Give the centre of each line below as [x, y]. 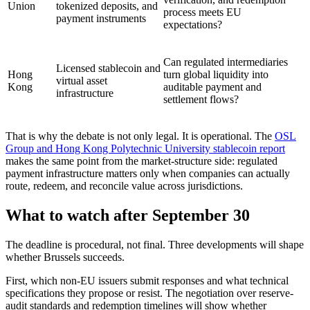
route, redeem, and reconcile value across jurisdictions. [124, 185]
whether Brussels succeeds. [65, 257]
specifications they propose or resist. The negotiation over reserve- [149, 293]
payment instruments [101, 18]
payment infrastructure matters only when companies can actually [148, 173]
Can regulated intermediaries [226, 62]
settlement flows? [201, 99]
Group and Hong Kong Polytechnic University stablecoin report [145, 148]
